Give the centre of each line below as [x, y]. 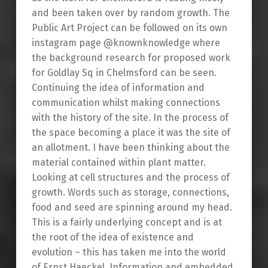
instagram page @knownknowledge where [126, 43]
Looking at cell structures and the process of [130, 178]
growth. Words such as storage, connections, [130, 193]
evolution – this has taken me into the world [129, 252]
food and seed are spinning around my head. [132, 208]
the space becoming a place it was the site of [131, 133]
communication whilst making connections [126, 103]
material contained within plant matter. [118, 163]
